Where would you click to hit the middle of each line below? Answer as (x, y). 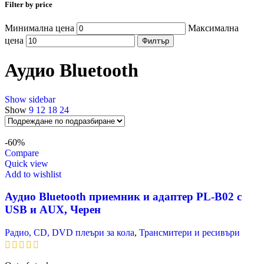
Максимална (213, 28)
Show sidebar (30, 99)
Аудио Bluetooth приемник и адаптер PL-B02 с (123, 197)
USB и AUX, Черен (53, 210)
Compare (22, 153)
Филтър (156, 41)
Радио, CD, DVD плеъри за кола (70, 233)
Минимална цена (39, 28)
